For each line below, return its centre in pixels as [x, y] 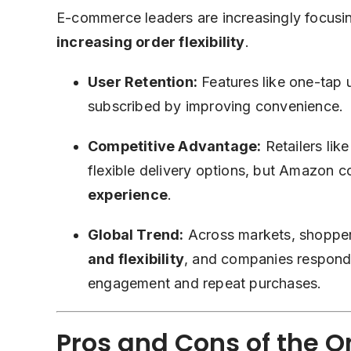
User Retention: [143, 82]
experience [128, 195]
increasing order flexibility [151, 42]
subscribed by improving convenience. [216, 107]
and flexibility [136, 259]
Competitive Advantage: [175, 147]
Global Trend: [136, 235]
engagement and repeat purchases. [205, 284]
